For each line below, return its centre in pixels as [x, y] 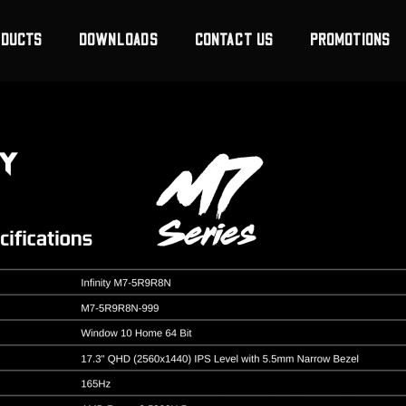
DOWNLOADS [119, 40]
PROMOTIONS [350, 40]
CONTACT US [234, 40]
